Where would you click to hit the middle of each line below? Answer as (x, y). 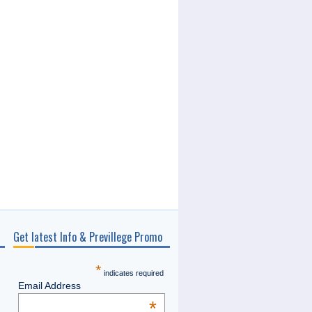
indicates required (133, 273)
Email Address (49, 285)
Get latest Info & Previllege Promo (88, 236)
